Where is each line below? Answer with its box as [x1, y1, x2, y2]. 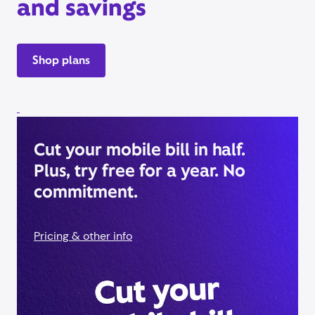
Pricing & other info [34, 229, 132, 244]
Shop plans [32, 53, 90, 68]
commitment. [34, 181, 138, 203]
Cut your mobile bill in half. [34, 139, 246, 161]
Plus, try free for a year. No [34, 160, 246, 182]
